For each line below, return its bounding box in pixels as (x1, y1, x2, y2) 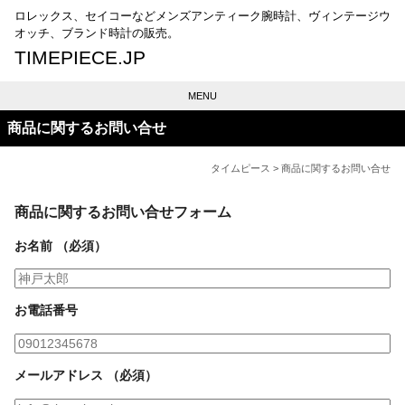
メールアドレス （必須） (14, 368, 157, 383)
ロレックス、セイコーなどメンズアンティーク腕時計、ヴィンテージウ (14, 9, 391, 23)
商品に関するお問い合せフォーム (14, 204, 231, 221)
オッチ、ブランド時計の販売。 (14, 26, 179, 40)
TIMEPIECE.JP (14, 47, 146, 68)
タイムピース (211, 163, 270, 174)
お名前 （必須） (14, 238, 107, 253)
